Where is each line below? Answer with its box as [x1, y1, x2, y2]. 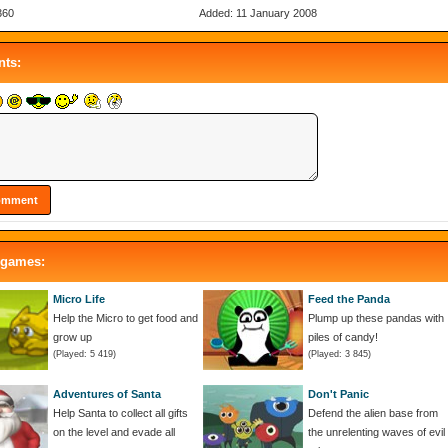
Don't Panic [308, 387, 369, 400]
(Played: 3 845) [308, 348, 371, 359]
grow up [53, 330, 92, 343]
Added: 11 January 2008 [199, 6, 318, 19]
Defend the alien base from [308, 406, 438, 419]
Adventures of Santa [53, 387, 161, 400]
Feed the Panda [308, 292, 390, 305]
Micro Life [53, 292, 105, 305]
